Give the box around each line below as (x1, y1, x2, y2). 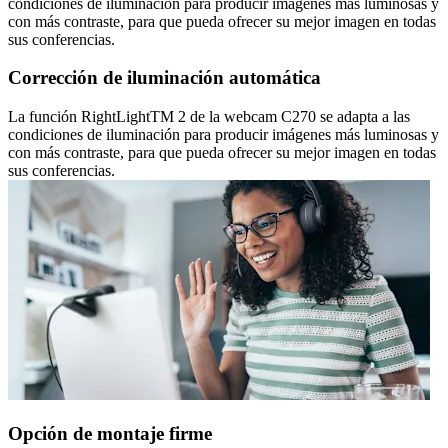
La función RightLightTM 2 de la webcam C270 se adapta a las (8, 108, 410, 126)
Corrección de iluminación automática (8, 67, 321, 89)
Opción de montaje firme (8, 422, 212, 444)
